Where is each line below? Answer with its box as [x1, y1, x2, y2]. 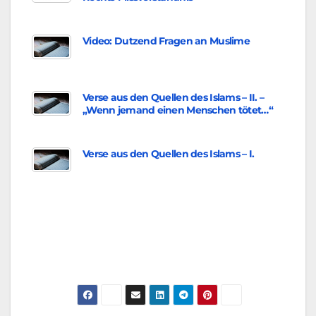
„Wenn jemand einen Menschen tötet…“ [83, 104, 273, 117]
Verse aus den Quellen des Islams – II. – [83, 91, 265, 104]
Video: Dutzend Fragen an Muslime [83, 35, 250, 48]
